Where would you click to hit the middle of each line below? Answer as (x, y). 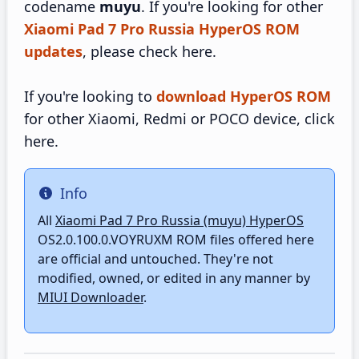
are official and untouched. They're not (155, 259)
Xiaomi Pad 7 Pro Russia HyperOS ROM (162, 29)
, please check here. (149, 51)
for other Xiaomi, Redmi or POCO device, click (179, 119)
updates (53, 51)
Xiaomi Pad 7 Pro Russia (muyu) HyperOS (179, 220)
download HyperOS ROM (244, 96)
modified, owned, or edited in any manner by (174, 278)
